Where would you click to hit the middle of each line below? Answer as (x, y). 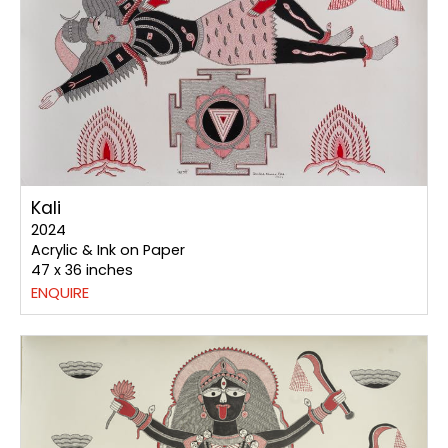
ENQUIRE (60, 292)
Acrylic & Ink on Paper (108, 249)
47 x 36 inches (82, 269)
